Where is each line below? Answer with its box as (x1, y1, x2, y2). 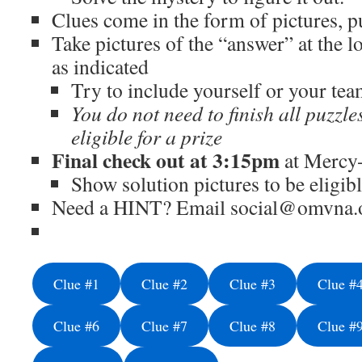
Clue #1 (53, 274, 99, 293)
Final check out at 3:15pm (52, 145, 280, 175)
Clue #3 (229, 274, 276, 293)
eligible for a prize (71, 123, 222, 150)
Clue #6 (53, 316, 99, 335)
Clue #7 (141, 316, 187, 335)
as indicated (52, 53, 149, 80)
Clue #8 (229, 316, 276, 335)
